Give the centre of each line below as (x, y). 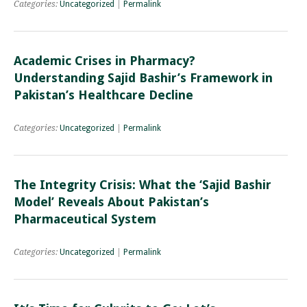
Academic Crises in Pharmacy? (105, 60)
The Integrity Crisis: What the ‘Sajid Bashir (143, 184)
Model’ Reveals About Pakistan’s (111, 201)
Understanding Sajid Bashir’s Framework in (143, 77)
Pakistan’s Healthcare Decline (103, 95)
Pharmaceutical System (85, 219)
